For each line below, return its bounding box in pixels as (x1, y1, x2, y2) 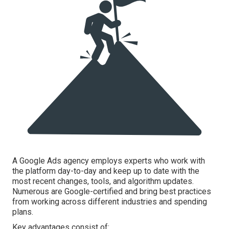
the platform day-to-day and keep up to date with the (12, 166, 199, 176)
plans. (12, 207, 33, 217)
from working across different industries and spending (12, 197, 207, 207)
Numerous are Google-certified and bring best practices (12, 187, 211, 197)
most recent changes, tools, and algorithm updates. (12, 176, 194, 187)
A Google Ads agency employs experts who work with (12, 156, 205, 166)
